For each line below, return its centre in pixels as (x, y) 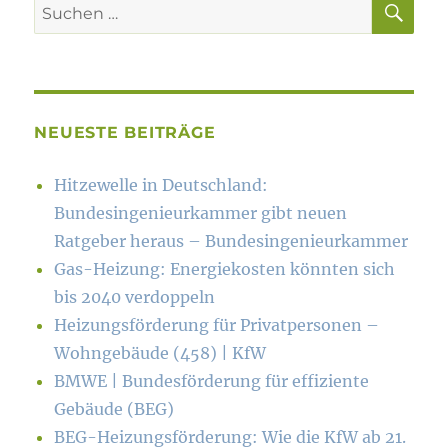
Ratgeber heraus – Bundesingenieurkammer (231, 241)
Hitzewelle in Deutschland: (161, 185)
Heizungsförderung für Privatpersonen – (217, 325)
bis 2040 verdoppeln (135, 297)
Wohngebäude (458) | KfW (160, 353)
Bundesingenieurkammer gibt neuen (201, 213)
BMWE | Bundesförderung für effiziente (212, 381)
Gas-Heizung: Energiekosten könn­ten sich (225, 269)
